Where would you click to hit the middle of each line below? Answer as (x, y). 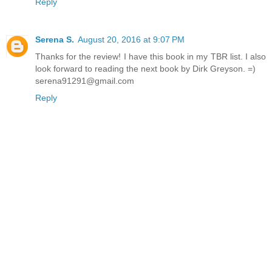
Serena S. (55, 40)
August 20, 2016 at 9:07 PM (131, 40)
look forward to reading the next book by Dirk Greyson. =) (145, 69)
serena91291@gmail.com (85, 81)
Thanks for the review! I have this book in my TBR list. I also (151, 57)
